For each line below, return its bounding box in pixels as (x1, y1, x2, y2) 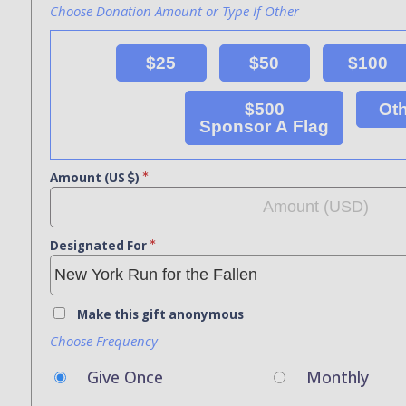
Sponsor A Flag (199, 116, 330, 137)
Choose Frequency (49, 332, 158, 351)
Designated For (49, 237, 147, 255)
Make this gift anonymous (76, 306, 244, 324)
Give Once (86, 366, 163, 389)
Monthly (306, 366, 370, 389)
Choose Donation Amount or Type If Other (49, 2, 299, 21)
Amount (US (49, 169, 128, 187)
